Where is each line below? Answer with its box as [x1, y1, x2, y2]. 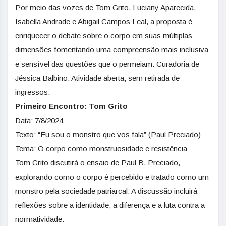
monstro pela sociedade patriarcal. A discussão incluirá [15, 187, 197, 195]
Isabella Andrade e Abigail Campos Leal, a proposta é [15, 17, 192, 26]
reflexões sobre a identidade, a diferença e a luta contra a [15, 201, 205, 209]
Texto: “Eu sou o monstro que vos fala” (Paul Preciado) [15, 130, 201, 139]
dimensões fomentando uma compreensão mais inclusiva [15, 45, 208, 54]
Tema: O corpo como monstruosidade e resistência [15, 144, 187, 153]
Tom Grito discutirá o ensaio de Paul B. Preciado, [15, 158, 180, 167]
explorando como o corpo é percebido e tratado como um [15, 173, 209, 181]
